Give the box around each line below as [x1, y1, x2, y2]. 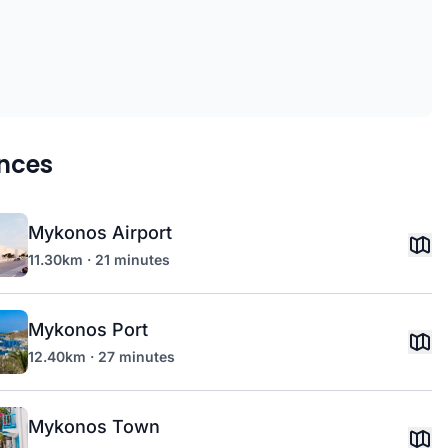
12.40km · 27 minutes [28, 348, 175, 365]
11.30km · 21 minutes [28, 251, 170, 268]
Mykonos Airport [28, 222, 172, 243]
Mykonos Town [28, 416, 160, 437]
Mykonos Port [28, 319, 148, 340]
